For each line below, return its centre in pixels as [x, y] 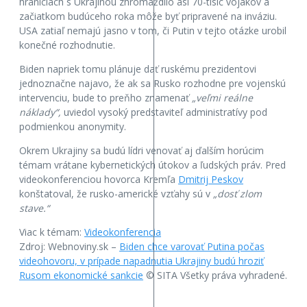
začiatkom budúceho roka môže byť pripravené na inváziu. [148, 16]
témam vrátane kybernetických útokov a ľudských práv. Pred [152, 165]
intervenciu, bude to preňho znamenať [106, 98]
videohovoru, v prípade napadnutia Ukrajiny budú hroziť [142, 261]
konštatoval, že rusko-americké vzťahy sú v [115, 194]
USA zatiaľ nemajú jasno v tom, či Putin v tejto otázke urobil [153, 31]
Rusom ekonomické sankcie [81, 275]
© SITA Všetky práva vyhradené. [215, 275]
